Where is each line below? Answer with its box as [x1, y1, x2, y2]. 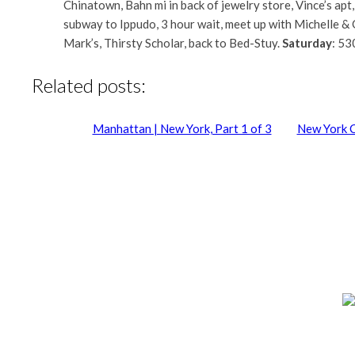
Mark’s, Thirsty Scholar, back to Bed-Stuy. [63, 35, 282, 50]
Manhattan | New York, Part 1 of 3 [92, 120, 272, 136]
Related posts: [32, 73, 146, 97]
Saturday [282, 35, 332, 50]
